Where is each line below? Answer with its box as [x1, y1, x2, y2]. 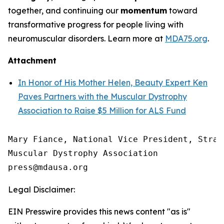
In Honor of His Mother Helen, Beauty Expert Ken [18, 77, 207, 87]
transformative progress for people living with [8, 19, 183, 29]
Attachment [8, 55, 56, 65]
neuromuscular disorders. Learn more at [8, 33, 165, 43]
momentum [120, 5, 167, 15]
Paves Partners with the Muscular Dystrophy [18, 91, 187, 101]
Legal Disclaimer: [8, 184, 75, 194]
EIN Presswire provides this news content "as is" [8, 206, 190, 216]
